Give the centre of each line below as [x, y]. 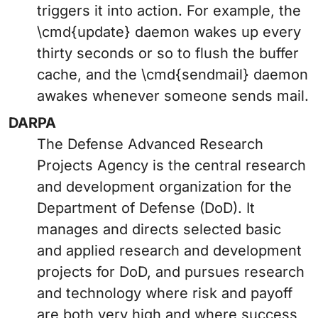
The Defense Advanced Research [150, 144]
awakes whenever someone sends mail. [173, 96]
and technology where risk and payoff [165, 294]
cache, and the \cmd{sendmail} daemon [172, 75]
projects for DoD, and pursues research [171, 272]
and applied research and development [169, 251]
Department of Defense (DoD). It [146, 208]
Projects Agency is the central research [171, 166]
